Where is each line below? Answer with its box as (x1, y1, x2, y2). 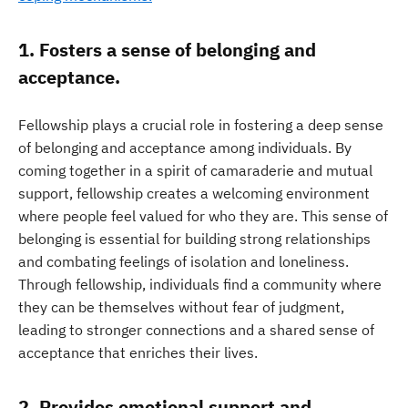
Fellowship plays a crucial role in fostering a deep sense (18, 116, 383, 134)
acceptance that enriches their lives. (18, 343, 258, 362)
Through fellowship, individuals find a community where (18, 275, 382, 293)
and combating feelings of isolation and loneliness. (18, 252, 349, 270)
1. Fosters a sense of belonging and (18, 37, 316, 62)
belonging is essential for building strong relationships (18, 229, 371, 248)
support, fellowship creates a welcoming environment (18, 184, 370, 202)
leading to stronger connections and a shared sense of (18, 321, 374, 339)
